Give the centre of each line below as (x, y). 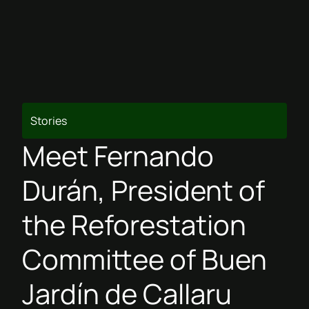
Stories (49, 120)
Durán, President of (143, 190)
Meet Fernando (118, 155)
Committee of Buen (144, 259)
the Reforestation (134, 224)
